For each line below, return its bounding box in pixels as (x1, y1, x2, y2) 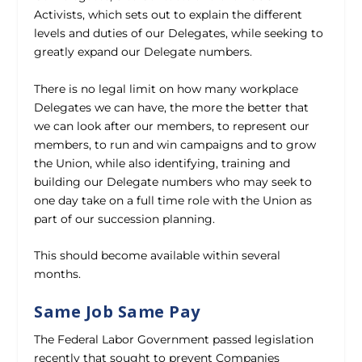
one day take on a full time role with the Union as (34, 192, 313, 208)
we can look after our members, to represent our (34, 118, 310, 133)
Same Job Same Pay (34, 301, 200, 323)
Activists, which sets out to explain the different (34, 7, 303, 23)
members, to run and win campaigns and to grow (34, 137, 317, 152)
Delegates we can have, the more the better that (34, 99, 309, 115)
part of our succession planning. (34, 211, 225, 226)
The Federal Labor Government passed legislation (34, 332, 314, 347)
